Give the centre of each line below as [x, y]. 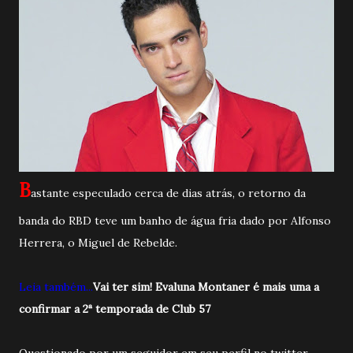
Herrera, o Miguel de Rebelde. [98, 242]
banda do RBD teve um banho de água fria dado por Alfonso [175, 220]
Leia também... [56, 286]
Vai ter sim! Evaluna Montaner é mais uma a [206, 286]
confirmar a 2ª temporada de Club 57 [115, 308]
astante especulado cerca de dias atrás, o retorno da [168, 193]
